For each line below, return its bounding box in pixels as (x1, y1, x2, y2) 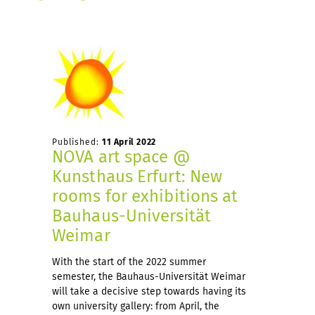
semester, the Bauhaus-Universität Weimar (52, 270, 245, 283)
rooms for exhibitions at (52, 186, 238, 206)
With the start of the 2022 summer (52, 255, 206, 268)
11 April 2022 (102, 136, 156, 147)
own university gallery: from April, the (52, 300, 219, 312)
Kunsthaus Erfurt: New (52, 166, 223, 186)
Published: (52, 136, 102, 147)
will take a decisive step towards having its (52, 285, 246, 297)
